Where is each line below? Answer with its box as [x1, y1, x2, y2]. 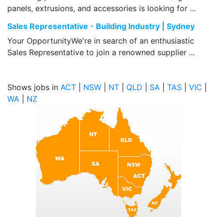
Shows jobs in [7, 82, 61, 93]
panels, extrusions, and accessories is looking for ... [7, 3, 196, 14]
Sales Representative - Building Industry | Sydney [7, 21, 195, 31]
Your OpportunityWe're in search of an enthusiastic [7, 36, 194, 46]
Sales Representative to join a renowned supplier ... [7, 47, 195, 58]
